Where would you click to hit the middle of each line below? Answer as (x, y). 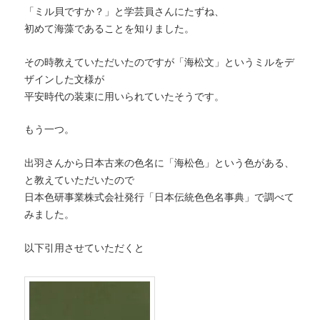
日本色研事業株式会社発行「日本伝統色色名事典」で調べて (160, 197)
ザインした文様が (65, 79)
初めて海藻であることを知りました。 (110, 28)
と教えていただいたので (80, 180)
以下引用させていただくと (85, 247)
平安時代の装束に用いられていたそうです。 (125, 96)
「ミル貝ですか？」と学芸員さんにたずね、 (125, 11)
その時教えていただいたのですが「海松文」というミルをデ (160, 62)
